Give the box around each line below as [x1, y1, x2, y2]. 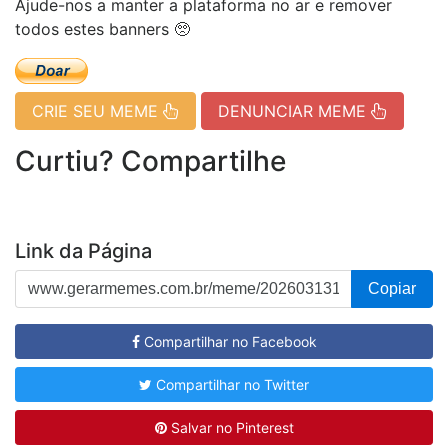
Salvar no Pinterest [166, 418, 294, 436]
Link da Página [15, 238, 152, 263]
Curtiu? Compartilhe [15, 143, 286, 178]
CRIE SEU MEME [32, 100, 163, 121]
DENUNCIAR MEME [218, 100, 371, 121]
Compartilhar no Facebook [139, 332, 317, 350]
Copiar [368, 279, 416, 297]
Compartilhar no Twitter [152, 375, 309, 393]
